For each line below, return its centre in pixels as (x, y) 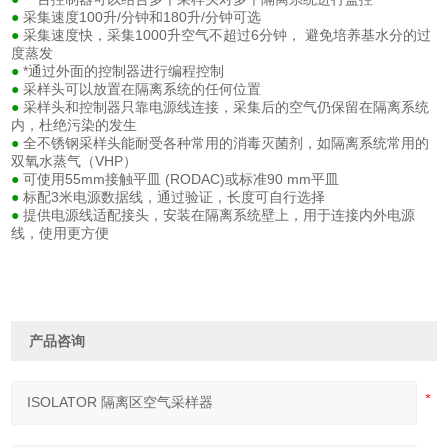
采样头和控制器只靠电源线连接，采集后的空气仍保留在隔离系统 (226, 106)
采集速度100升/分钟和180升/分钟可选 (144, 16)
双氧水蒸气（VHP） (76, 160)
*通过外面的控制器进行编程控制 (126, 70)
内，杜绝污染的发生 (76, 124)
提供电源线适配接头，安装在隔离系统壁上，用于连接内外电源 (219, 214)
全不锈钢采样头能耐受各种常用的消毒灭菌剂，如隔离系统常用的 (226, 142)
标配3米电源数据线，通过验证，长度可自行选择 (176, 196)
